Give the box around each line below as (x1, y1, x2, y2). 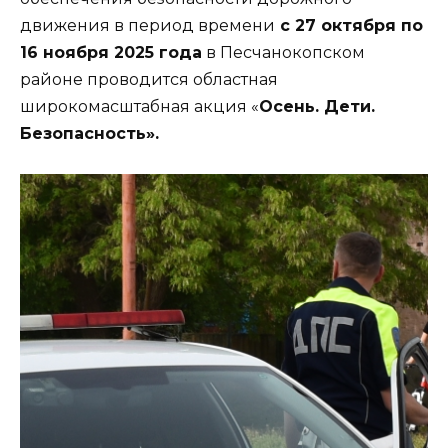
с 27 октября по (275, 15, 423, 35)
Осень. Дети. (259, 96, 375, 116)
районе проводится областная (20, 69, 278, 89)
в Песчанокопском (202, 42, 365, 62)
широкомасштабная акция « (20, 96, 259, 116)
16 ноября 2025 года (20, 42, 202, 62)
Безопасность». (20, 123, 159, 143)
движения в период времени (20, 15, 275, 35)
